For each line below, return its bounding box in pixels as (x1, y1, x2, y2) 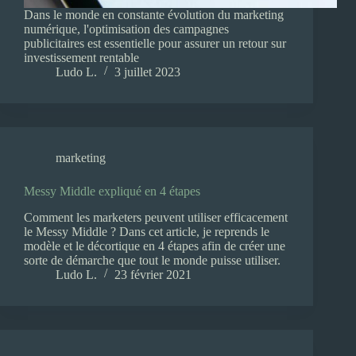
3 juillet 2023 (114, 65, 180, 79)
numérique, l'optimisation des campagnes (24, 22, 229, 37)
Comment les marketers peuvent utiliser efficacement (24, 210, 288, 224)
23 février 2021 (114, 267, 192, 281)
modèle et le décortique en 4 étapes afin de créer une (24, 238, 285, 253)
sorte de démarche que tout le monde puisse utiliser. (24, 253, 281, 267)
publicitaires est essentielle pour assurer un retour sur (24, 37, 286, 51)
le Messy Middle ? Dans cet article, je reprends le (24, 224, 269, 238)
